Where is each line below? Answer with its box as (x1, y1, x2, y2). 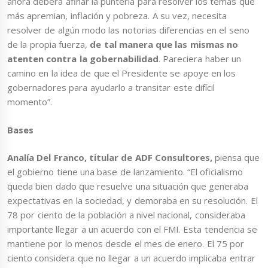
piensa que (212, 151, 260, 164)
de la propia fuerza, (7, 38, 90, 51)
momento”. (7, 96, 52, 108)
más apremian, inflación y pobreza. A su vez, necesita (7, 10, 227, 22)
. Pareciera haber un (158, 53, 241, 65)
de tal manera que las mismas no (90, 38, 239, 51)
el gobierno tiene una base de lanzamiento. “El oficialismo (7, 166, 243, 178)
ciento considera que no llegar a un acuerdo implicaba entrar (7, 252, 255, 264)
